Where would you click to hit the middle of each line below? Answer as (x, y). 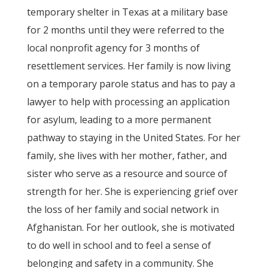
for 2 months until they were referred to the (125, 30)
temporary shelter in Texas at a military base (127, 12)
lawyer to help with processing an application (128, 102)
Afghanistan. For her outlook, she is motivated (130, 227)
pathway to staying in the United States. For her (133, 138)
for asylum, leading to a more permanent (119, 120)
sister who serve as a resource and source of (127, 173)
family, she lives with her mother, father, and (127, 156)
